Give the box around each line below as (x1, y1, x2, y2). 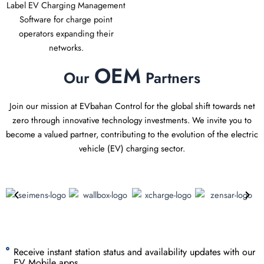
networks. (48, 41, 84, 54)
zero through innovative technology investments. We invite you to (12, 113, 252, 126)
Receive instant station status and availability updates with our (13, 245, 255, 259)
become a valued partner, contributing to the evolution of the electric (6, 127, 258, 140)
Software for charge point (19, 12, 113, 25)
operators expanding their (18, 27, 114, 39)
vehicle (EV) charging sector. (79, 141, 185, 154)
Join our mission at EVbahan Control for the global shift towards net (9, 99, 255, 112)
